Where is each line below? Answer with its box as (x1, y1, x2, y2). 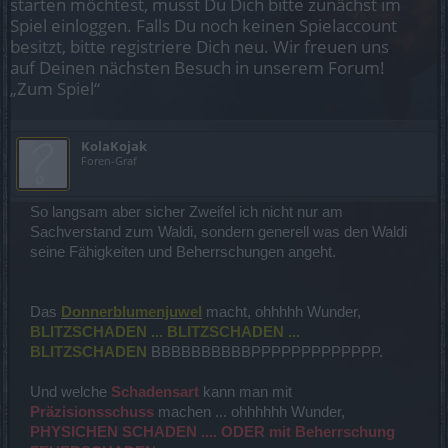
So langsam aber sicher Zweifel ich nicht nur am (30, 204, 343, 220)
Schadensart (111, 384, 199, 400)
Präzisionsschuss (30, 404, 154, 420)
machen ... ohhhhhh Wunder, (154, 404, 345, 420)
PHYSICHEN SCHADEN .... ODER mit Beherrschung (30, 424, 395, 440)
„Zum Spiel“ (10, 77, 100, 100)
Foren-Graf (81, 153, 137, 168)
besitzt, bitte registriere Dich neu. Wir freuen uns (10, 35, 389, 58)
